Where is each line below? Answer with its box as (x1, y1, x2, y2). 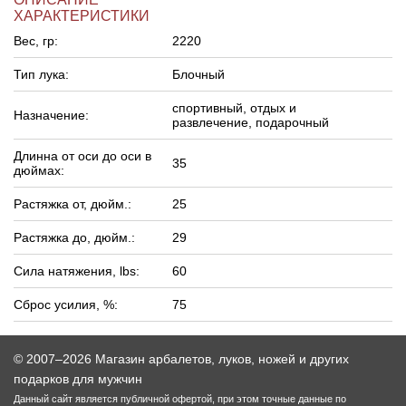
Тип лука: (14, 66, 69, 82)
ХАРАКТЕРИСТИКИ (14, 7, 150, 24)
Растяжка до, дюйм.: (14, 229, 135, 245)
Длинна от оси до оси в (14, 148, 151, 163)
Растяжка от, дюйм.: (14, 196, 131, 211)
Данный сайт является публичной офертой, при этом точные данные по (14, 392, 346, 404)
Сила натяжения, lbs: (14, 263, 140, 278)
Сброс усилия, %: (14, 296, 118, 312)
